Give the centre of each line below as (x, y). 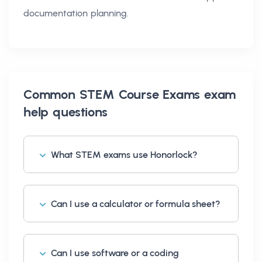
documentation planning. (76, 13)
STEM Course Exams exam (158, 94)
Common (51, 94)
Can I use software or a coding (115, 253)
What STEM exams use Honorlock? (124, 154)
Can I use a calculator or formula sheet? (136, 204)
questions (78, 112)
